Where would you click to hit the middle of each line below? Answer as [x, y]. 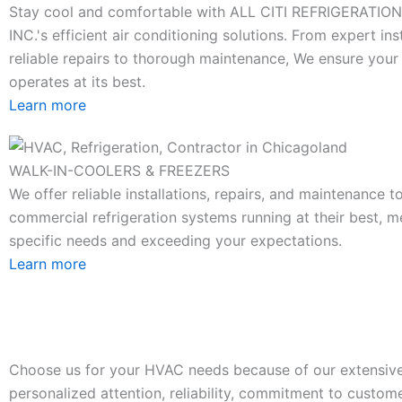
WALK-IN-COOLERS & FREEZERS [119, 171]
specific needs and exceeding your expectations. [175, 241]
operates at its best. [77, 81]
